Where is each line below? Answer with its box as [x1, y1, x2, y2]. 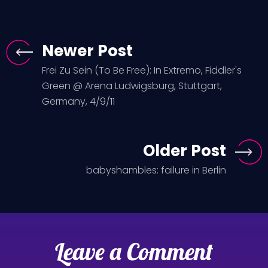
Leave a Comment [55, 236, 213, 266]
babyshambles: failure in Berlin [86, 163, 226, 177]
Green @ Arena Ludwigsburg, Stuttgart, [42, 78, 222, 93]
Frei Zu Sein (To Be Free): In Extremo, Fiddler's [42, 63, 242, 77]
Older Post [143, 139, 226, 162]
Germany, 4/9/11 [42, 94, 115, 108]
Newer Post [42, 39, 133, 62]
